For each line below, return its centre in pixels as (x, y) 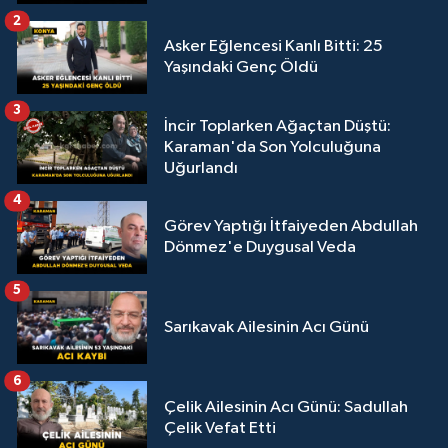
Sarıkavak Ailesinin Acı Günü (266, 328)
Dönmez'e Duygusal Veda (260, 248)
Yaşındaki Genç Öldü (241, 68)
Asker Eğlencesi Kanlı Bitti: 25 (273, 47)
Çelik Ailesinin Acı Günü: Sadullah (286, 407)
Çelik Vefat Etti (220, 428)
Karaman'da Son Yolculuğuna (272, 147)
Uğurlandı (201, 168)
